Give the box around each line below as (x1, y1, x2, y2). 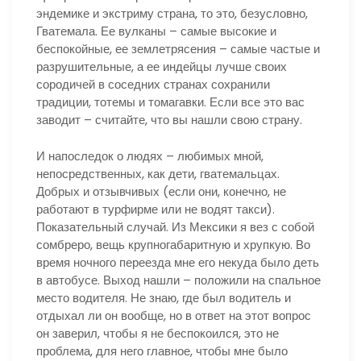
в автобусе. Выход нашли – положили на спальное (36, 271, 321, 288)
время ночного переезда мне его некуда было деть (36, 253, 319, 271)
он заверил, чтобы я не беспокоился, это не (36, 324, 279, 342)
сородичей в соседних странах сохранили (36, 76, 270, 93)
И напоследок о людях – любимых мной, (36, 147, 263, 164)
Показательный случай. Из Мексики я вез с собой (36, 218, 314, 235)
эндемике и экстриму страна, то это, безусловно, (36, 5, 308, 22)
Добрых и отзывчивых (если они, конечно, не (36, 182, 286, 200)
